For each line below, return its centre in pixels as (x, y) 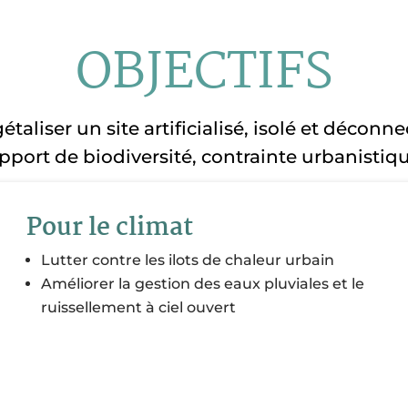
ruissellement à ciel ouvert (141, 308)
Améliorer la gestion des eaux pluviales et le (203, 284)
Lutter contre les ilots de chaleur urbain (188, 260)
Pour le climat (110, 229)
